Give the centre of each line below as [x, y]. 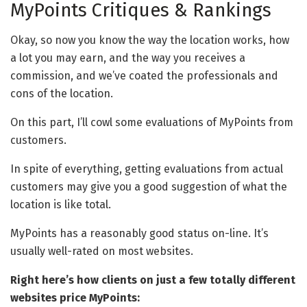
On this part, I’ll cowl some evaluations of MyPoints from [152, 123]
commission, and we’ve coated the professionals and [144, 76]
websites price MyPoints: [75, 298]
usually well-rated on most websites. [102, 251]
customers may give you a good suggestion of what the [149, 187]
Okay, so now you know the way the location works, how [150, 40]
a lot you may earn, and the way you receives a [128, 58]
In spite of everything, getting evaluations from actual [147, 169]
